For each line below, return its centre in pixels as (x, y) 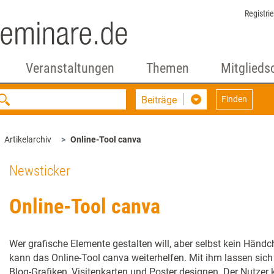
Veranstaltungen (70, 68)
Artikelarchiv (28, 139)
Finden (235, 99)
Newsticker (40, 171)
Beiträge (159, 100)
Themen (167, 68)
